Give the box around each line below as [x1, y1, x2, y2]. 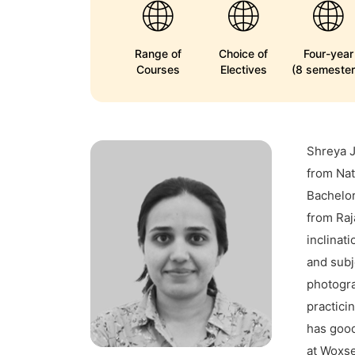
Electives [219, 63, 267, 77]
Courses [136, 63, 181, 77]
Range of [135, 47, 182, 61]
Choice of [219, 47, 269, 61]
